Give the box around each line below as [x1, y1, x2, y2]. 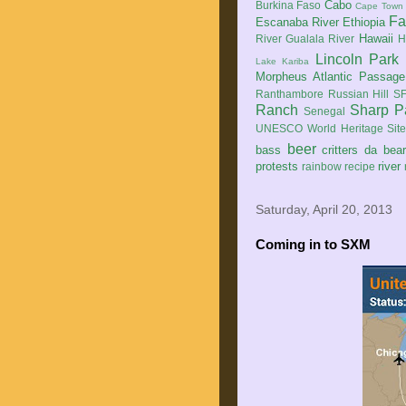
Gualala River [285, 33, 355, 44]
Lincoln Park [314, 52, 400, 67]
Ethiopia [343, 15, 386, 29]
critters [322, 143, 359, 157]
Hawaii [358, 32, 393, 45]
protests [256, 159, 298, 173]
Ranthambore [256, 88, 324, 100]
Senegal [304, 105, 346, 117]
